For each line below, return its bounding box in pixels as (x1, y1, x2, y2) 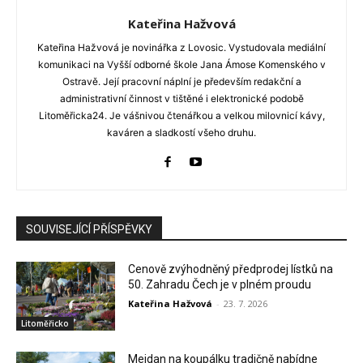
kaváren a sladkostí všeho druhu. (107, 126, 256, 139)
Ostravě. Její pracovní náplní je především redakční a (62, 75, 301, 88)
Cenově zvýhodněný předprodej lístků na (128, 262, 334, 275)
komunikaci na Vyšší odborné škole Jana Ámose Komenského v (37, 58, 326, 70)
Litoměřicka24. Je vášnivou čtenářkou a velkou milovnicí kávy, (38, 109, 325, 122)
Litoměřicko (21, 318, 69, 330)
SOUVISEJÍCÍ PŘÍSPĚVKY (26, 222, 152, 236)
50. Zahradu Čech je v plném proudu (128, 277, 312, 291)
